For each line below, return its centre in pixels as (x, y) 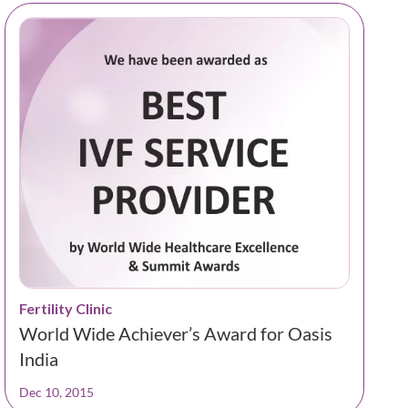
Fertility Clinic (66, 308)
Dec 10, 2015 (57, 392)
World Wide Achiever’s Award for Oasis (176, 333)
